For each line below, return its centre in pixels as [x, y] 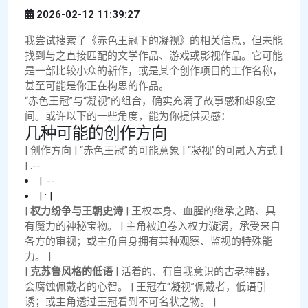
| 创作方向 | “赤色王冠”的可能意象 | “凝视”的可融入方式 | [154, 151]
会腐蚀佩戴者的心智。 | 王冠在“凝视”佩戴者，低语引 [146, 287]
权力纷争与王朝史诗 [77, 211]
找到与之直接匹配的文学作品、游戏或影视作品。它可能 [154, 56]
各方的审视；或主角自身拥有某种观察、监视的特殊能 [148, 242]
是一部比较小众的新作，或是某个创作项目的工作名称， [154, 71]
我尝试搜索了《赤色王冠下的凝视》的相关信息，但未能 [154, 41]
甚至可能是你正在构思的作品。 [97, 86]
